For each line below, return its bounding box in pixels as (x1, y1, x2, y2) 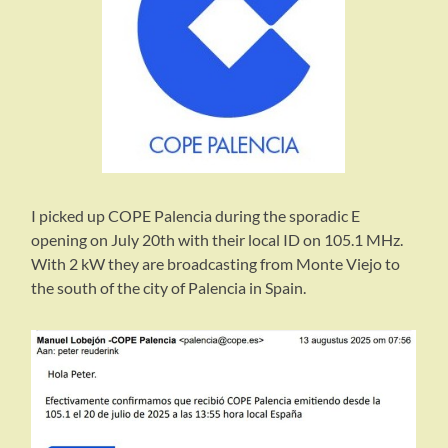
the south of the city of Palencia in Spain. (31, 277, 307, 297)
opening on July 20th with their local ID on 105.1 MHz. (31, 229, 404, 249)
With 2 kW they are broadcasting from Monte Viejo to (31, 253, 401, 273)
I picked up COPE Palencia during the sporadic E (31, 205, 361, 225)
